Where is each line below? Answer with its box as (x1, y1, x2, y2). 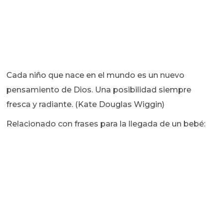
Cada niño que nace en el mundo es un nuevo (6, 71, 185, 80)
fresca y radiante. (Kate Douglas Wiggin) (6, 100, 165, 109)
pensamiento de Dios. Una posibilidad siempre (6, 85, 192, 95)
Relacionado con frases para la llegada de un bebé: (6, 119, 206, 129)
